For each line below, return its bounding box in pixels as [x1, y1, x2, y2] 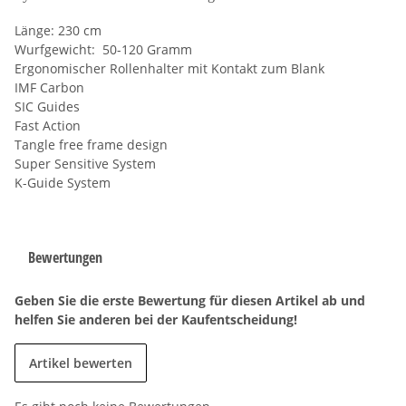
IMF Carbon [14, 78, 84, 96]
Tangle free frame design [14, 135, 168, 153]
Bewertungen [28, 246, 102, 267]
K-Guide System [14, 173, 111, 191]
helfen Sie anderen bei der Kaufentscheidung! [14, 310, 297, 328]
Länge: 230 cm [14, 21, 101, 39]
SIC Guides [14, 97, 80, 115]
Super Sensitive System [14, 154, 156, 172]
